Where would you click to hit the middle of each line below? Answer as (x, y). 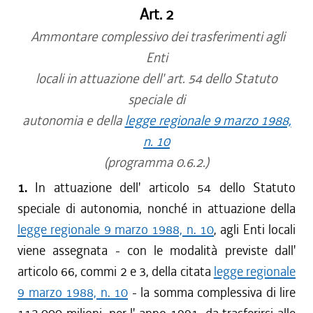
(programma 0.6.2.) (156, 162)
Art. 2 (156, 15)
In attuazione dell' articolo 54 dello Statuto (161, 188)
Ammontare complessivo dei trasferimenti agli (156, 37)
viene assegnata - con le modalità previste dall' (156, 250)
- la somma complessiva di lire (212, 292)
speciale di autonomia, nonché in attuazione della (156, 209)
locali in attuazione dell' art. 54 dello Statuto (156, 79)
